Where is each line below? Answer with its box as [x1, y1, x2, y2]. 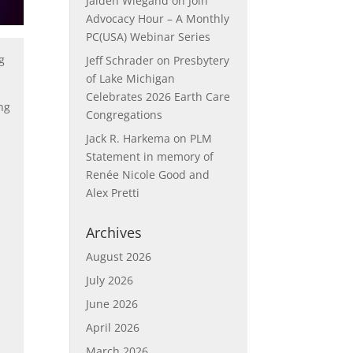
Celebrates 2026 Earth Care [86, 89, 231, 104]
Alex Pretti [86, 185, 140, 200]
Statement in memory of [86, 149, 214, 164]
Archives [86, 223, 143, 242]
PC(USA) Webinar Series [86, 29, 211, 44]
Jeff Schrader [86, 53, 154, 68]
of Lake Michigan [86, 71, 176, 86]
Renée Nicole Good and [86, 167, 210, 182]
